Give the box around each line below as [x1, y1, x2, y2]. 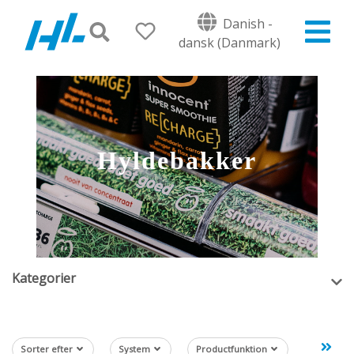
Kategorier [12, 269, 76, 287]
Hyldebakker [97, 146, 257, 175]
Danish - [220, 14, 273, 32]
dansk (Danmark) [179, 33, 281, 51]
